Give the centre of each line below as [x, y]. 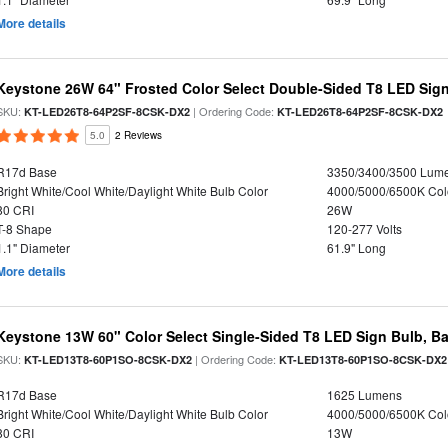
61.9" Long [356, 247]
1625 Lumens [364, 394]
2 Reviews [139, 135]
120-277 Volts [364, 228]
